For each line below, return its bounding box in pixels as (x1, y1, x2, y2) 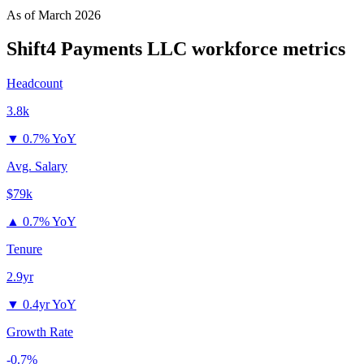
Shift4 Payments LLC (6, 38, 187, 60)
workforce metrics (187, 38, 345, 60)
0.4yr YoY (23, 297, 76, 312)
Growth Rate (6, 325, 73, 340)
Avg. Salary (6, 159, 67, 174)
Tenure (6, 242, 42, 257)
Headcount (6, 76, 63, 91)
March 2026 (38, 7, 101, 22)
